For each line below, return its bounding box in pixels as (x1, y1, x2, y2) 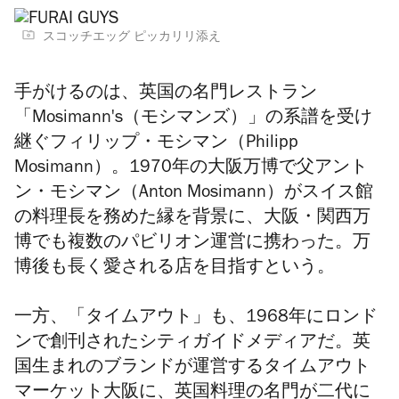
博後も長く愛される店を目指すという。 (14, 260, 335, 278)
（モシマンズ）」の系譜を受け (123, 110, 372, 128)
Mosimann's (32, 110, 123, 128)
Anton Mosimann (139, 185, 266, 203)
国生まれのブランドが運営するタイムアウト (14, 360, 370, 378)
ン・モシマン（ (14, 185, 139, 203)
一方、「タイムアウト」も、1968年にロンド (14, 310, 378, 328)
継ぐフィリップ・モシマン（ (14, 135, 246, 153)
